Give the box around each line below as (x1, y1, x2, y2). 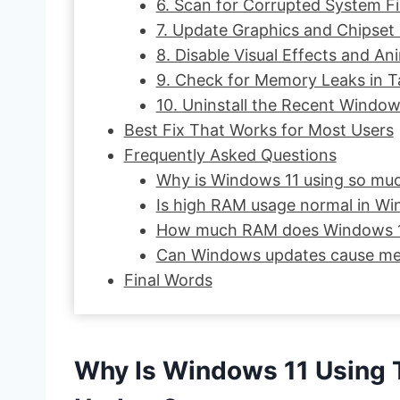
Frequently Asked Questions (123, 145, 337, 164)
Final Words (123, 270, 212, 289)
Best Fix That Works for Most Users (123, 120, 394, 139)
